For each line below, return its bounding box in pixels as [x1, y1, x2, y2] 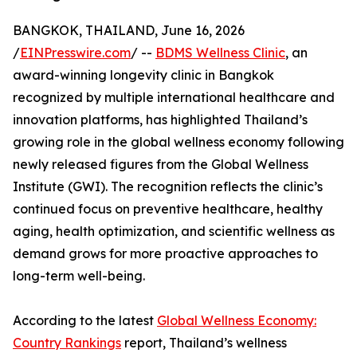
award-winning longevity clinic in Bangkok [13, 67, 274, 84]
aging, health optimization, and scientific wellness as [13, 223, 335, 240]
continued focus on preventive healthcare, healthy [13, 201, 323, 218]
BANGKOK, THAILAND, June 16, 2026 [13, 22, 245, 39]
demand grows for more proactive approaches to [13, 245, 318, 262]
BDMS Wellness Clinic [155, 45, 285, 61]
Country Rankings [13, 335, 121, 351]
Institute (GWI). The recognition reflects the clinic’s [13, 178, 323, 195]
